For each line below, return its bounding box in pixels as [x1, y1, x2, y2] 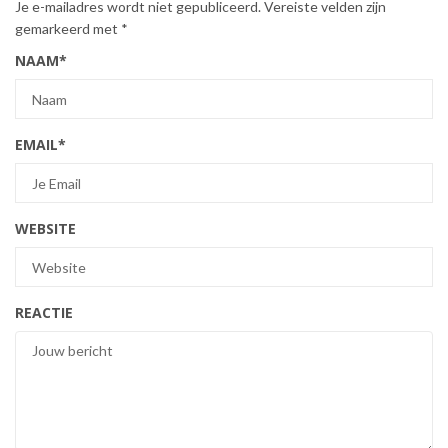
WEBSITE [15, 219, 76, 239]
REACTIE [15, 303, 73, 323]
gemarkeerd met [15, 20, 121, 38]
